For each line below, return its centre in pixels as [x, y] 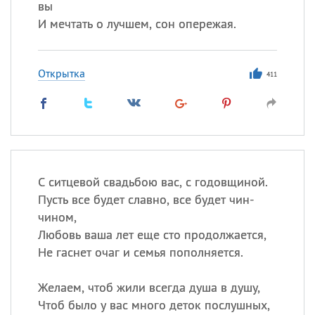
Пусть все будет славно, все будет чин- [146, 199]
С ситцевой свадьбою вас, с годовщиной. [153, 182]
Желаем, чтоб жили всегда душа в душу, [149, 287]
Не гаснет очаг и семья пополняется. [140, 252]
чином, [57, 217]
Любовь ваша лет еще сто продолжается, [152, 234]
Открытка [61, 73]
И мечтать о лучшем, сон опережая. [137, 24]
